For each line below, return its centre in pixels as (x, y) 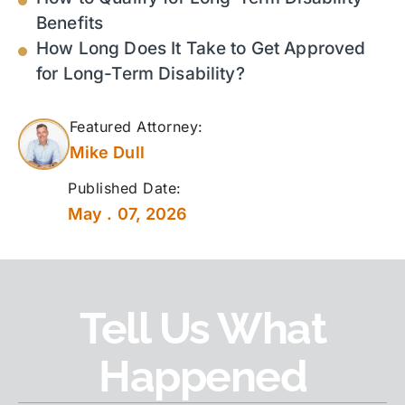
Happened (202, 377)
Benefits (70, 24)
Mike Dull (107, 153)
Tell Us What (202, 329)
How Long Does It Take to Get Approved (201, 49)
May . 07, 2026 (128, 214)
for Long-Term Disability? (141, 74)
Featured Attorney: (136, 127)
